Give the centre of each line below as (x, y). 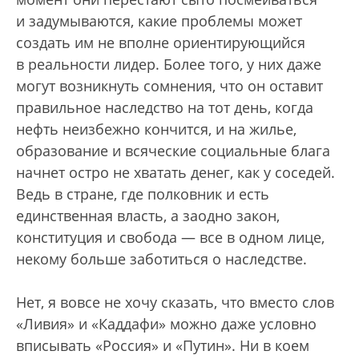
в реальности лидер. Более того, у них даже (169, 64)
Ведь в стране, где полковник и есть (143, 194)
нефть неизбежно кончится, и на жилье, (156, 129)
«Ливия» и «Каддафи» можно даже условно (166, 324)
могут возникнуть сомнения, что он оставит (169, 86)
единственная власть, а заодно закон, (148, 216)
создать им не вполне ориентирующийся (161, 42)
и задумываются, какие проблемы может (159, 21)
